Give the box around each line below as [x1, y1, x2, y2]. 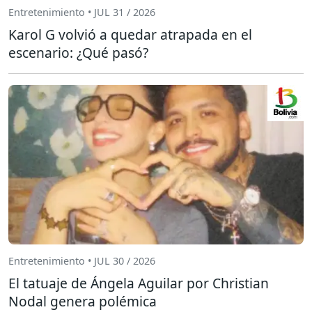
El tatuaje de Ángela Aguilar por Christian [8, 273, 269, 292]
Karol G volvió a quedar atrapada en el [8, 24, 252, 44]
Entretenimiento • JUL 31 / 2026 [8, 6, 155, 19]
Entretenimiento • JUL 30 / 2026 [8, 254, 155, 268]
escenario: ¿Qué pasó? [8, 42, 148, 62]
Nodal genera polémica [8, 291, 157, 311]
